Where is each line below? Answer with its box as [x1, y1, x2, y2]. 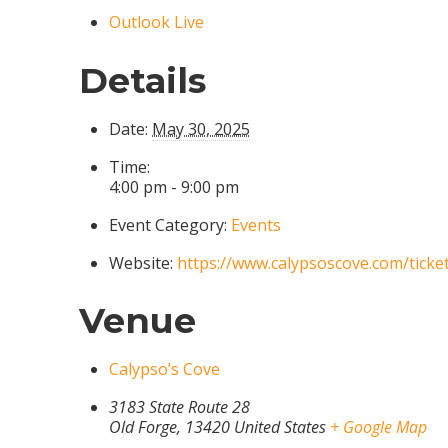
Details [79, 59, 207, 103]
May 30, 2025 [152, 117, 251, 140]
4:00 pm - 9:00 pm [109, 175, 240, 198]
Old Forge [109, 415, 178, 438]
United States [234, 415, 327, 438]
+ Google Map [330, 415, 428, 438]
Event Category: [109, 213, 228, 236]
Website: [109, 251, 174, 274]
